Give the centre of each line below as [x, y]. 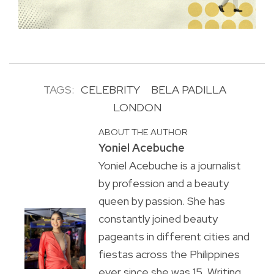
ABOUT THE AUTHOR [143, 132]
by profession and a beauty [163, 183]
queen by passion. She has [161, 201]
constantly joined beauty [158, 219]
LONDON [137, 108]
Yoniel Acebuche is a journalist [169, 166]
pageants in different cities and [174, 237]
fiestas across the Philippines [169, 254]
